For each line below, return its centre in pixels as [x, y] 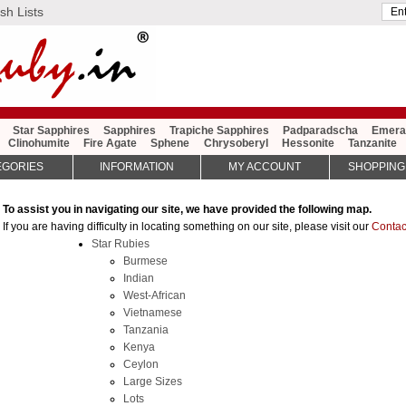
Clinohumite [39, 144]
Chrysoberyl [236, 144]
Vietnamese [152, 312]
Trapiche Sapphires [219, 131]
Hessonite [308, 144]
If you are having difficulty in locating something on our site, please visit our [187, 226]
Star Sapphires [51, 131]
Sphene [170, 144]
